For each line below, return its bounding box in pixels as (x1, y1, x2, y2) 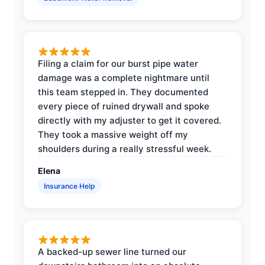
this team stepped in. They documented (38, 86, 208, 98)
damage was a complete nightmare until (38, 72, 209, 83)
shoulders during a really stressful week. (38, 143, 211, 154)
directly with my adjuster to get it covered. (38, 114, 221, 126)
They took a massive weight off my (38, 128, 188, 140)
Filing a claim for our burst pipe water (38, 57, 198, 69)
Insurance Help (44, 181, 95, 190)
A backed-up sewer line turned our (38, 245, 186, 257)
